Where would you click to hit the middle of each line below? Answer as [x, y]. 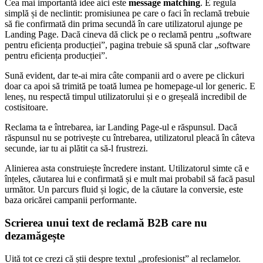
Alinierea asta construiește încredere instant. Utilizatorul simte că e [127, 168]
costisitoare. [26, 107]
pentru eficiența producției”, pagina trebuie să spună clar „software [127, 45]
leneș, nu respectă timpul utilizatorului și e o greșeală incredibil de [126, 97]
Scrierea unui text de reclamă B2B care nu [106, 222]
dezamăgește [35, 235]
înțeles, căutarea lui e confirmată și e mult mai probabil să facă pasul [130, 179]
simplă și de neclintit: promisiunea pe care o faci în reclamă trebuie [127, 14]
